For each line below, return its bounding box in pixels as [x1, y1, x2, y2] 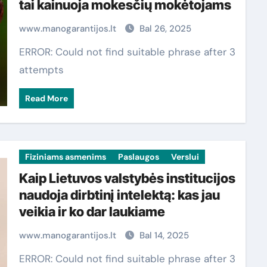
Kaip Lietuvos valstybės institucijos [18, 170, 235, 186]
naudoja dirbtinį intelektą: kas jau [18, 187, 220, 203]
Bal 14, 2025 [139, 229, 189, 241]
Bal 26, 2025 [139, 23, 191, 35]
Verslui [170, 151, 199, 162]
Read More [24, 93, 68, 104]
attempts [18, 63, 64, 76]
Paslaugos [117, 151, 159, 162]
